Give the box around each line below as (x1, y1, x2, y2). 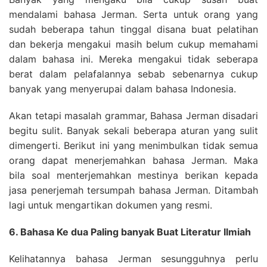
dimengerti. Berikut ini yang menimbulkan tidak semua (9, 139, 258, 151)
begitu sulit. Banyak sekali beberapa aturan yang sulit (9, 125, 258, 136)
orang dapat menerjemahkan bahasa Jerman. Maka (9, 154, 258, 166)
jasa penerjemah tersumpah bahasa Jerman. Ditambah (9, 184, 258, 196)
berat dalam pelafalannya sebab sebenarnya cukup (9, 68, 258, 80)
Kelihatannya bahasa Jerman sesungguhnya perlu (9, 253, 258, 265)
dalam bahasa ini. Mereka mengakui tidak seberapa (9, 53, 258, 65)
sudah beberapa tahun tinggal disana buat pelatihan (9, 23, 258, 35)
